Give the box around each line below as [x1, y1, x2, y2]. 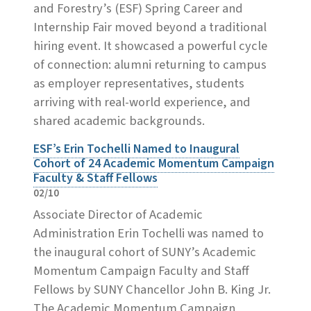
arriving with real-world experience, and [33, 92, 251, 111]
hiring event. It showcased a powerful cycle [33, 36, 267, 55]
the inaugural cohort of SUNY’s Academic [33, 242, 256, 261]
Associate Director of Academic [33, 205, 203, 224]
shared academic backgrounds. [33, 111, 205, 130]
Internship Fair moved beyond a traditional [33, 17, 267, 36]
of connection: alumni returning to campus [33, 55, 267, 74]
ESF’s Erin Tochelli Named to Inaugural [33, 140, 239, 158]
